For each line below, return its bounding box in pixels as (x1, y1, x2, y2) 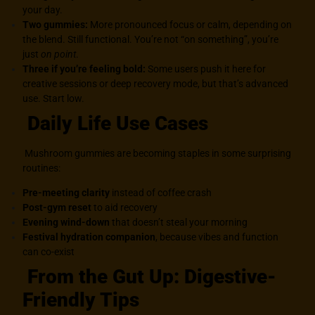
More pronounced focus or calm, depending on (88, 18, 292, 30)
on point (41, 48, 77, 60)
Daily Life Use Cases (22, 111, 209, 135)
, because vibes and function (155, 231, 279, 243)
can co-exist (22, 246, 75, 258)
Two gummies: (22, 18, 89, 30)
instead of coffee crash (110, 187, 212, 199)
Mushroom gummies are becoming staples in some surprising (22, 147, 292, 159)
